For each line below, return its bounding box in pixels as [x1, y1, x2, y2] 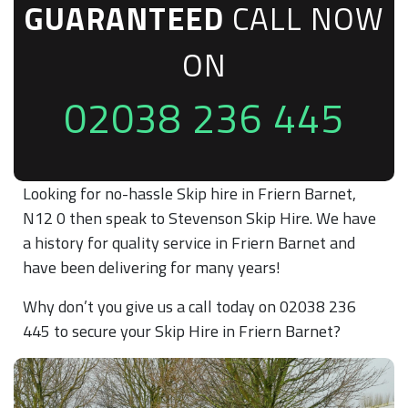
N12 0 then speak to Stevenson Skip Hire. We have [23, 206, 376, 230]
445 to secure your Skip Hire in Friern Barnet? [23, 319, 341, 343]
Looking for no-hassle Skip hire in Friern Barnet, [23, 181, 356, 206]
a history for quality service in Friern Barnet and [23, 230, 355, 255]
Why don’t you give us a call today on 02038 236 [23, 294, 356, 319]
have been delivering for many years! [23, 255, 280, 280]
